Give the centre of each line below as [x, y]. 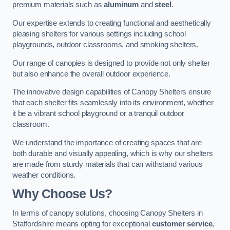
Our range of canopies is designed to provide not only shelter [111, 63]
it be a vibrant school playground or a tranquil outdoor [99, 114]
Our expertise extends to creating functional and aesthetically [112, 23]
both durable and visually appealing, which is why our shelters [113, 153]
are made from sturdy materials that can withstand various [108, 164]
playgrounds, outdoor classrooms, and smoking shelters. [106, 44]
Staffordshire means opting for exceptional [82, 224]
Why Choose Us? [62, 194]
